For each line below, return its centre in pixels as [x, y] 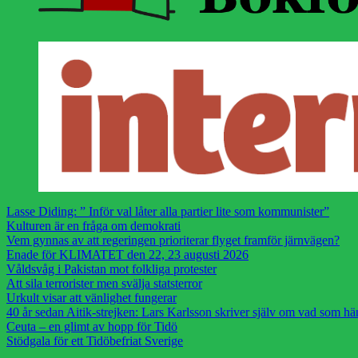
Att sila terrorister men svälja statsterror [104, 283]
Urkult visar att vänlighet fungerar [91, 297]
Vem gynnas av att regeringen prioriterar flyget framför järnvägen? [173, 240]
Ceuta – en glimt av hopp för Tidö [92, 326]
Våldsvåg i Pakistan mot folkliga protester [111, 268]
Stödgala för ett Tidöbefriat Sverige [95, 340]
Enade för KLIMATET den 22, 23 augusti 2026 [127, 254]
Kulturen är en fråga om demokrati [93, 225]
